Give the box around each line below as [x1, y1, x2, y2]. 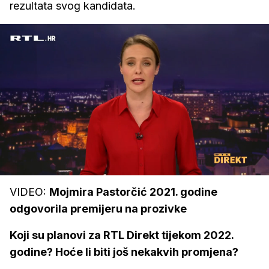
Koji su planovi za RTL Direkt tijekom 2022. [10, 229, 234, 241]
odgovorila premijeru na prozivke [10, 202, 187, 215]
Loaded [14, 145, 40, 154]
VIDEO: [10, 186, 49, 198]
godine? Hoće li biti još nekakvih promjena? [10, 246, 238, 258]
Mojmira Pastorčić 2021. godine [49, 186, 217, 198]
